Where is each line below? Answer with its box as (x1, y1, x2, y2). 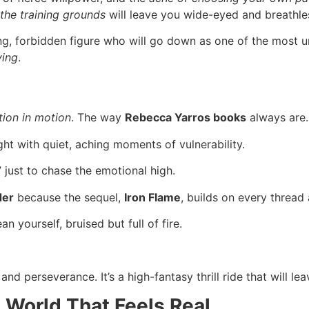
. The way (71, 110, 125, 125)
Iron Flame (124, 190, 181, 204)
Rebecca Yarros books (125, 110, 246, 125)
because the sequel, (14, 190, 124, 204)
